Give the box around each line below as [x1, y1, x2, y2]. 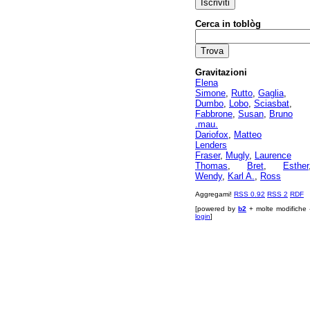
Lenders [195, 140, 227, 150]
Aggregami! [195, 190, 234, 198]
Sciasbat [254, 98, 289, 109]
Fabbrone [195, 109, 232, 119]
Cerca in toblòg [195, 19, 261, 29]
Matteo [234, 129, 262, 140]
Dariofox [195, 129, 228, 140]
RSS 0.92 [234, 190, 265, 198]
